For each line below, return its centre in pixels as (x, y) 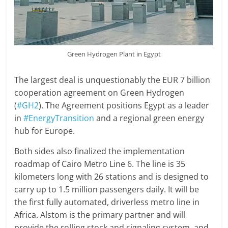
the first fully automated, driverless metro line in (107, 202)
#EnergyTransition (59, 118)
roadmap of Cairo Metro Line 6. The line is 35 (100, 164)
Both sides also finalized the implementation (100, 151)
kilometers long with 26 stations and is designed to (112, 176)
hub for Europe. (45, 131)
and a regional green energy (149, 118)
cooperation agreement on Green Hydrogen (99, 92)
